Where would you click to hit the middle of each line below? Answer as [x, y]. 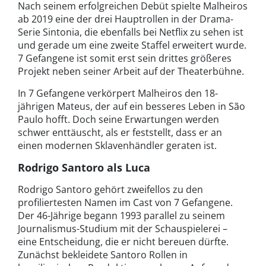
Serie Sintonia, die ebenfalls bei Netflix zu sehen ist [131, 32]
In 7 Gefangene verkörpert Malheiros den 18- [118, 93]
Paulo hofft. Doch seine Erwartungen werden [118, 119]
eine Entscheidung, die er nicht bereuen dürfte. [123, 241]
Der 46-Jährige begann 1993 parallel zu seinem [121, 215]
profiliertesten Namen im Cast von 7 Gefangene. [125, 202]
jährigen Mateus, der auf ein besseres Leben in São [132, 106]
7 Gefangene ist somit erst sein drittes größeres [125, 58]
